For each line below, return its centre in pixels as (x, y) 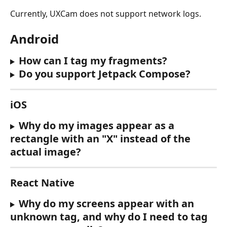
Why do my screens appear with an (107, 204)
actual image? (46, 152)
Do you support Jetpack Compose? (104, 74)
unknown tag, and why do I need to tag (110, 217)
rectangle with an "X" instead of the (102, 139)
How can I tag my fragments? (93, 61)
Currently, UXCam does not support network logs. (106, 14)
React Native (42, 183)
